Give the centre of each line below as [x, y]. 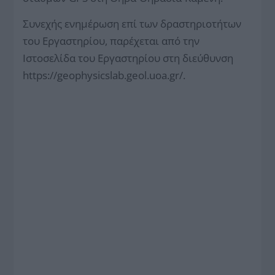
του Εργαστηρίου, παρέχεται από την [111, 41]
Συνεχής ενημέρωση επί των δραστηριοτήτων [132, 23]
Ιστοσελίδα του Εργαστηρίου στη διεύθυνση [128, 58]
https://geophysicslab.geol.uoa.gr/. [104, 75]
